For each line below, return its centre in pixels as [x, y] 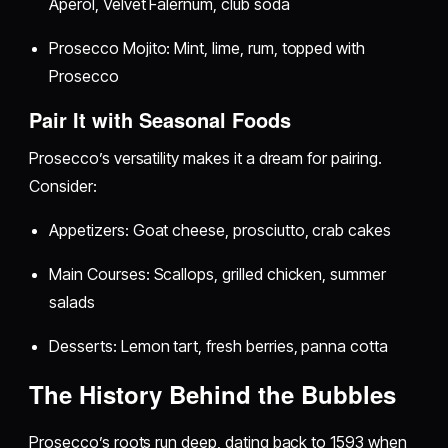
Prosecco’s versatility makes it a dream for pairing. [205, 157]
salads [72, 301]
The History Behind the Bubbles [213, 393]
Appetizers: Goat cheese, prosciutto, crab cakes [220, 229]
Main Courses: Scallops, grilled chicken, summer [217, 273]
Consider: [63, 185]
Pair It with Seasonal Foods [160, 119]
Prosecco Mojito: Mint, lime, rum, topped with [207, 47]
